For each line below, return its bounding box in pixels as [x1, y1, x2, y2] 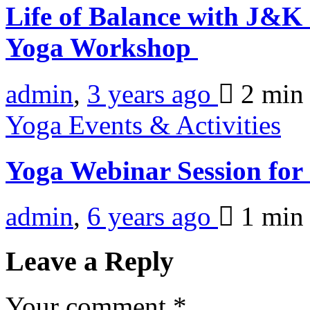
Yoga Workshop [6, 33, 198, 63]
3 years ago [87, 78, 218, 109]
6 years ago [87, 201, 218, 232]
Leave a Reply [6, 245, 174, 277]
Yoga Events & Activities [6, 109, 281, 140]
